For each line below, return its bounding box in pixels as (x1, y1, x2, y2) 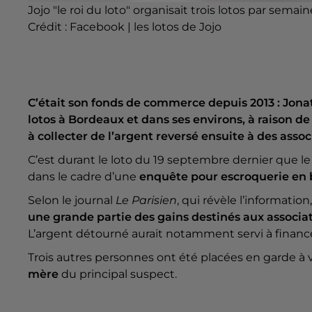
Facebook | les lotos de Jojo (70, 20, 221, 34)
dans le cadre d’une (28, 169, 139, 183)
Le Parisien (116, 193, 177, 207)
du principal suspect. (58, 267, 177, 281)
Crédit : (28, 20, 70, 34)
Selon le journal (28, 193, 116, 207)
